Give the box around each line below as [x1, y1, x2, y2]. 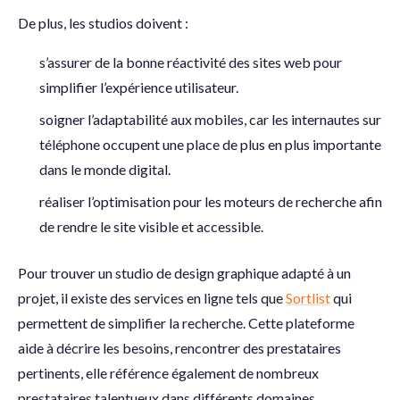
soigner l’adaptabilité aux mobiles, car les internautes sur [39, 111, 381, 128]
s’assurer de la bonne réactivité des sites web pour [39, 54, 342, 71]
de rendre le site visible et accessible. [39, 218, 263, 235]
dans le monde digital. [39, 161, 171, 178]
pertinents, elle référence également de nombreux [18, 364, 319, 381]
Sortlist [286, 289, 330, 306]
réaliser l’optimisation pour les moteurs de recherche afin [39, 193, 382, 210]
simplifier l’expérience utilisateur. [39, 79, 238, 96]
